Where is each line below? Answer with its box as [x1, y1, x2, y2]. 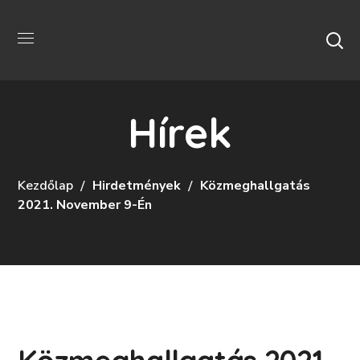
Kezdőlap [18, 176, 74, 194]
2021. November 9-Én [18, 195, 153, 214]
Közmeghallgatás [200, 176, 311, 194]
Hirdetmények [92, 176, 182, 194]
